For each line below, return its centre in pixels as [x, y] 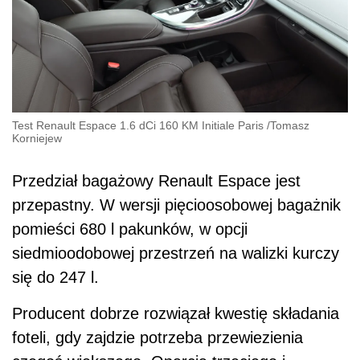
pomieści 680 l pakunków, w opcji [130, 229]
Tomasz [290, 125]
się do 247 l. [55, 277]
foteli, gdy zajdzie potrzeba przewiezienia [157, 337]
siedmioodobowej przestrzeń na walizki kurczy [176, 253]
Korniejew [37, 138]
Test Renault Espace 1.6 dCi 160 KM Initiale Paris [138, 125]
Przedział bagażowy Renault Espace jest [156, 180]
